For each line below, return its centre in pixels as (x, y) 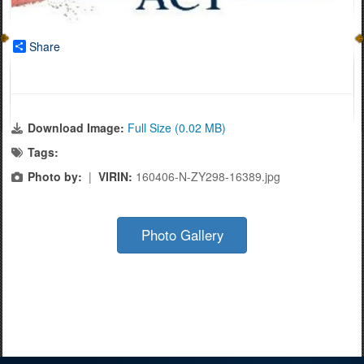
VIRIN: (117, 176)
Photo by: (55, 176)
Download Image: (78, 127)
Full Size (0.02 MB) (177, 127)
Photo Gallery (182, 234)
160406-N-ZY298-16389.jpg (208, 176)
